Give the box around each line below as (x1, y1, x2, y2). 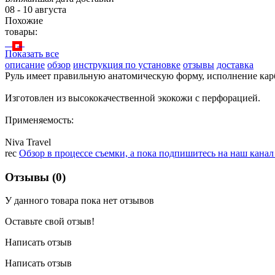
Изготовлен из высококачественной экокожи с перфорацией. (5, 92, 260, 103)
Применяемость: (5, 114, 74, 125)
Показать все (5, 48, 59, 59)
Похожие (5, 15, 43, 26)
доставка (217, 59, 254, 70)
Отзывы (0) (5, 170, 66, 184)
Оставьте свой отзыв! (5, 216, 95, 227)
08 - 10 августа (5, 4, 66, 15)
